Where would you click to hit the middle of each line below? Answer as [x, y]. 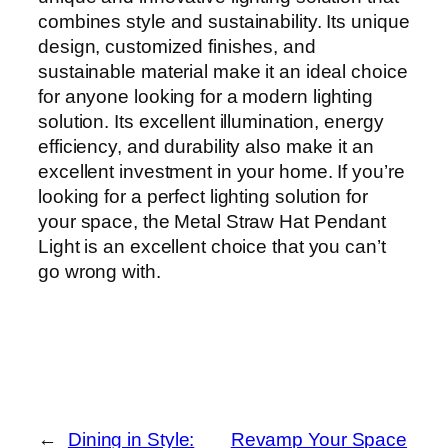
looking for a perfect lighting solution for [203, 197]
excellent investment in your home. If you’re [221, 172]
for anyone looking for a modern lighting [205, 97]
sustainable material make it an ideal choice [223, 72]
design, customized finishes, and [177, 47]
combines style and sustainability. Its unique [224, 22]
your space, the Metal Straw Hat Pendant [212, 222]
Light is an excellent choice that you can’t [212, 247]
